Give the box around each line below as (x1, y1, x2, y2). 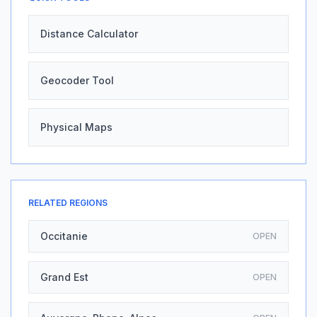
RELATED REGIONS (28, 197, 108, 208)
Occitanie (40, 230, 88, 242)
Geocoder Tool (40, 74, 114, 86)
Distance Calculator (40, 28, 138, 40)
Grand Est (40, 271, 88, 283)
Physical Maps (40, 121, 113, 133)
